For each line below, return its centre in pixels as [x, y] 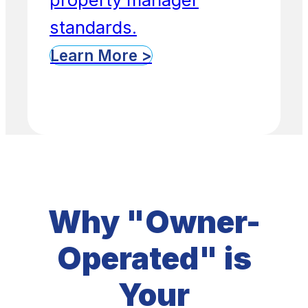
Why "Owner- [154, 222]
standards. [93, 27]
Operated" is [154, 259]
